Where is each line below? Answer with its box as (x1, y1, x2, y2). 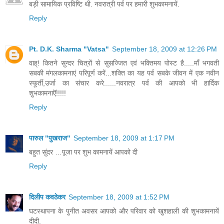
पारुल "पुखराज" (29, 134, 70, 142)
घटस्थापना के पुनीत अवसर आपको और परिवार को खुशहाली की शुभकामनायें (29, 207, 219, 215)
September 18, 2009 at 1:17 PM (73, 134, 174, 142)
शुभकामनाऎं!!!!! (29, 89, 66, 97)
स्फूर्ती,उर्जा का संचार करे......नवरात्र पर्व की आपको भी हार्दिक (29, 79, 219, 87)
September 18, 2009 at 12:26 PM (112, 45, 217, 53)
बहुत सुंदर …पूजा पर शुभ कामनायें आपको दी (29, 148, 137, 156)
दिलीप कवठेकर (29, 193, 65, 201)
